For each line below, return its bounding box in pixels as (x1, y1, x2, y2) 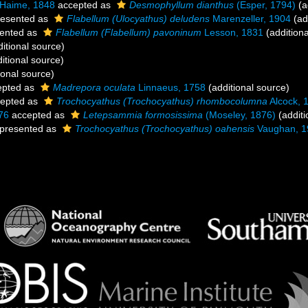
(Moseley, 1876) (203, 109, 276, 120)
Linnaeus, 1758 (135, 82, 206, 93)
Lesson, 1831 (201, 27, 263, 38)
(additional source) (206, 82, 289, 93)
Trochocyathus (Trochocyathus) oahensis (75, 123, 254, 134)
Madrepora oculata (53, 82, 135, 93)
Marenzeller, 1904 (210, 13, 291, 24)
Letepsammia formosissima (83, 109, 203, 120)
